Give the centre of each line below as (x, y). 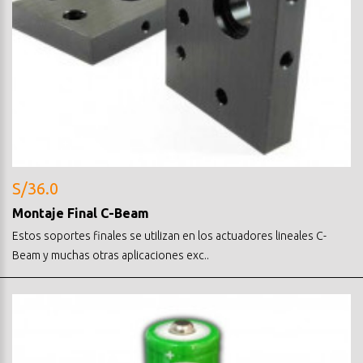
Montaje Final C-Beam (81, 213)
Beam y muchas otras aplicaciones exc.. (111, 255)
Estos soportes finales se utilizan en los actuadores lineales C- (169, 235)
